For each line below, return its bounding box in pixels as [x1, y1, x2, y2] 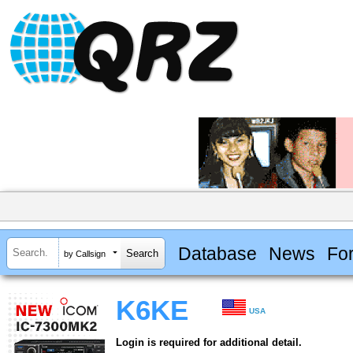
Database [177, 243, 257, 264]
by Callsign [64, 248, 106, 258]
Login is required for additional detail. [116, 336, 302, 349]
